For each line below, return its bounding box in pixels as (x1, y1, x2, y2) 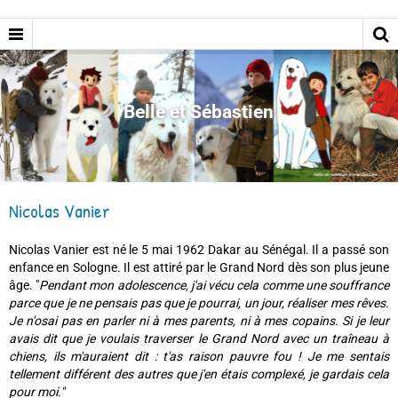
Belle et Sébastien (123, 100, 274, 123)
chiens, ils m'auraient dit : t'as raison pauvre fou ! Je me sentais (9, 349, 389, 364)
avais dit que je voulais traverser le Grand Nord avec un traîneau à (9, 331, 389, 346)
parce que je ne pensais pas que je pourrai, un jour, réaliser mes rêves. (9, 296, 389, 311)
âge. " (9, 278, 40, 293)
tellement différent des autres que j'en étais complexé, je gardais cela (9, 367, 389, 382)
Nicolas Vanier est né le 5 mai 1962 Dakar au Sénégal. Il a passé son (9, 243, 389, 258)
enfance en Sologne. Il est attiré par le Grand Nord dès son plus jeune (9, 260, 389, 275)
